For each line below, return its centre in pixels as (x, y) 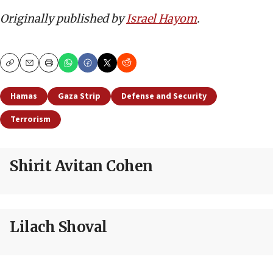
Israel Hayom (161, 18)
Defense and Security (164, 96)
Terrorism (30, 119)
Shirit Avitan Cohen (81, 166)
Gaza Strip (79, 96)
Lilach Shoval (58, 227)
